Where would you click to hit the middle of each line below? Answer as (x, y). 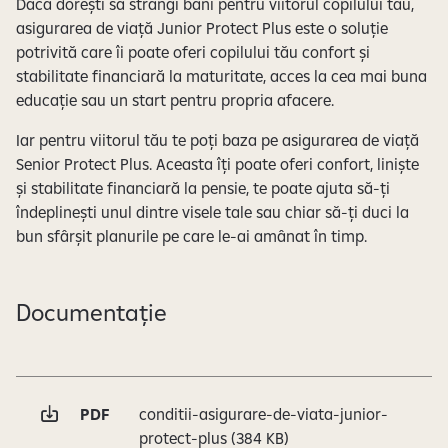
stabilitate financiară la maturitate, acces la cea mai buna (221, 75)
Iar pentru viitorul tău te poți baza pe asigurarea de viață (217, 139)
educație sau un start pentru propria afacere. (175, 99)
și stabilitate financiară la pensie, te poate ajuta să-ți (203, 187)
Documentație (91, 311)
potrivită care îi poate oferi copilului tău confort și (193, 51)
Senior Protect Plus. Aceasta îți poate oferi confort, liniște (217, 163)
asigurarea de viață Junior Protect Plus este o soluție (202, 27)
